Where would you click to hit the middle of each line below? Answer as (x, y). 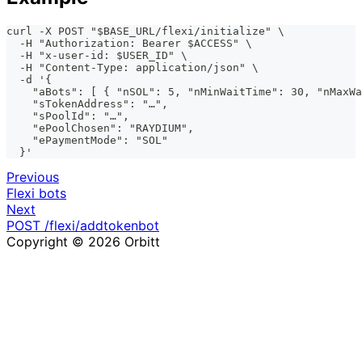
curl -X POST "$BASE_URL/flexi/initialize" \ (145, 31)
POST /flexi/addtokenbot (83, 225)
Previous (33, 177)
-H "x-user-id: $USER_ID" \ (97, 55)
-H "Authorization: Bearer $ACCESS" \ (129, 43)
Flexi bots (36, 193)
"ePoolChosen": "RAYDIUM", (100, 128)
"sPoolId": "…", (68, 116)
